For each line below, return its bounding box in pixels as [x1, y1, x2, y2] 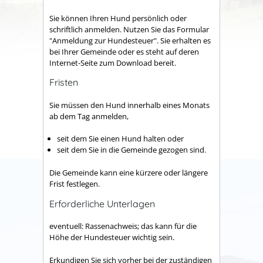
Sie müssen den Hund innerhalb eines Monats [49, 99, 210, 110]
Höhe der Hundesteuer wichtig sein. [49, 232, 174, 243]
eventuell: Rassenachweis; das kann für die [49, 221, 197, 232]
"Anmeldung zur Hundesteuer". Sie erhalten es [49, 35, 211, 46]
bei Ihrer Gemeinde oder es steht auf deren [49, 46, 199, 57]
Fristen [49, 76, 78, 89]
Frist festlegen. [49, 178, 100, 189]
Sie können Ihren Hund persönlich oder [49, 12, 187, 23]
